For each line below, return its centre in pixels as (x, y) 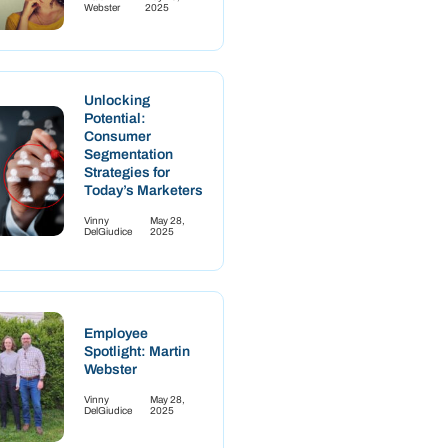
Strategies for (127, 172)
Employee (116, 333)
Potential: (115, 118)
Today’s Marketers (143, 190)
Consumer (117, 136)
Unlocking (117, 100)
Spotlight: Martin (137, 351)
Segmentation (128, 154)
